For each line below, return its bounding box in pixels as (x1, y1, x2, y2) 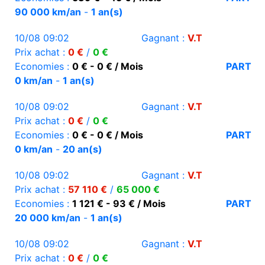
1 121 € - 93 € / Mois (72, 198, 166, 210)
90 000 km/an (15, 6, 81, 18)
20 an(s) (63, 143, 102, 156)
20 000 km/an (15, 212, 80, 224)
